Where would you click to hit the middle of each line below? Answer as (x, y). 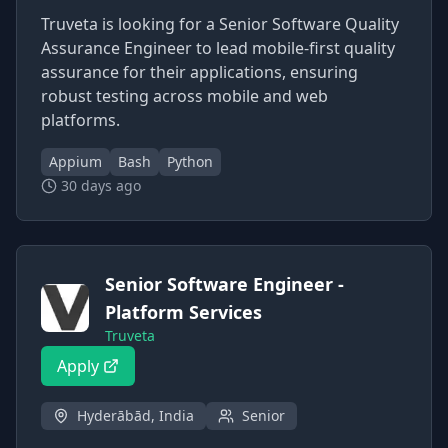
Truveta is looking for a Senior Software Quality (220, 24)
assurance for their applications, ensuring (199, 72)
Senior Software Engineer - (224, 284)
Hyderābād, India (135, 415)
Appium (75, 161)
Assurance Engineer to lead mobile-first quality (218, 48)
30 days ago (101, 185)
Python (190, 161)
